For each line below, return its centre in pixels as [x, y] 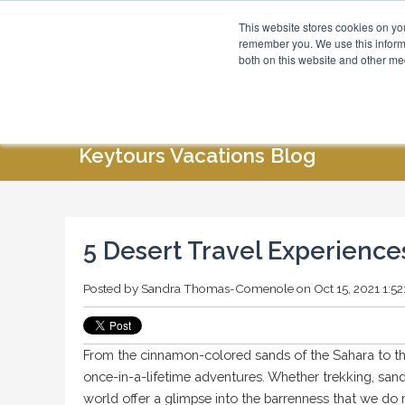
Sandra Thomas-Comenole [217, 288]
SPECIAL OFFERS [334, 108]
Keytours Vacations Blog [198, 155]
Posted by [111, 288]
